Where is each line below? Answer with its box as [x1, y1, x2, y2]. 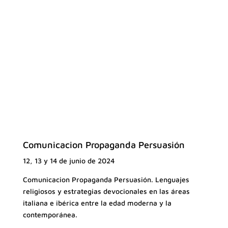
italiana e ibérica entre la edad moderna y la [22, 198, 172, 207]
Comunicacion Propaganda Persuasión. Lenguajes [22, 175, 189, 184]
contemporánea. [22, 210, 77, 219]
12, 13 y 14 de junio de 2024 [22, 156, 115, 165]
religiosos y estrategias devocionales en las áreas [22, 186, 190, 195]
